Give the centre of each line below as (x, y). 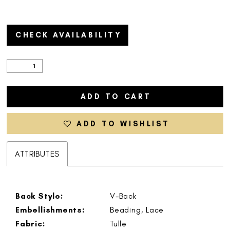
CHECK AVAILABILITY (69, 35)
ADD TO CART (116, 97)
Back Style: (39, 196)
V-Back (123, 196)
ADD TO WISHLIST (123, 123)
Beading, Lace (137, 209)
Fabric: (30, 223)
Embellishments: (50, 209)
